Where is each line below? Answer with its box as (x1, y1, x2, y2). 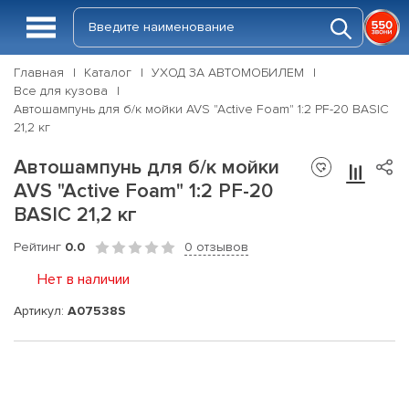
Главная (14, 65, 64, 80)
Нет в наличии (37, 270, 130, 288)
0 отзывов (184, 239, 248, 255)
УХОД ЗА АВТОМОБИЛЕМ (152, 65, 304, 80)
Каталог (84, 65, 131, 80)
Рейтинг (14, 239, 65, 255)
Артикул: (14, 302, 68, 319)
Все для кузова (14, 83, 108, 99)
